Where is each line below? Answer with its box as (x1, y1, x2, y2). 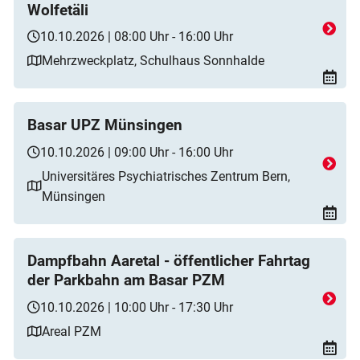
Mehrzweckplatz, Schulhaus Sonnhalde (42, 53, 264, 69)
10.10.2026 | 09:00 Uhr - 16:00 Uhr (40, 144, 233, 160)
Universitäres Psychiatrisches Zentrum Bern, (42, 168, 290, 184)
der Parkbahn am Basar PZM (27, 272, 225, 290)
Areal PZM (42, 323, 101, 339)
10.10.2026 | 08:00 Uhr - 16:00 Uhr (40, 29, 233, 45)
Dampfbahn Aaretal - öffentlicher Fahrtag (27, 252, 310, 271)
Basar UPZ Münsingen (27, 117, 182, 135)
